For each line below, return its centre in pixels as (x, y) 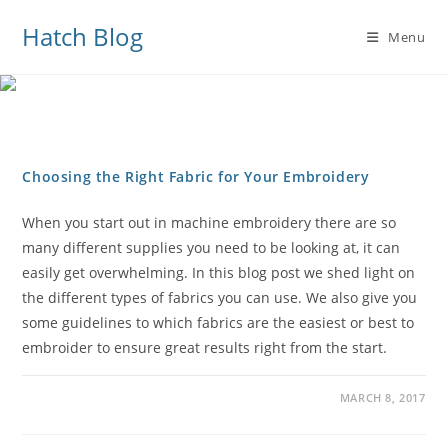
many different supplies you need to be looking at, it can (211, 247)
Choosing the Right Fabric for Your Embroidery (196, 176)
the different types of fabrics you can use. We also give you (220, 297)
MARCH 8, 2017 (382, 397)
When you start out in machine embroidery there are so (209, 222)
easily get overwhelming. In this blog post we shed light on (219, 272)
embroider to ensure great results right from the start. (205, 347)
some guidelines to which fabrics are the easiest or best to (218, 322)
